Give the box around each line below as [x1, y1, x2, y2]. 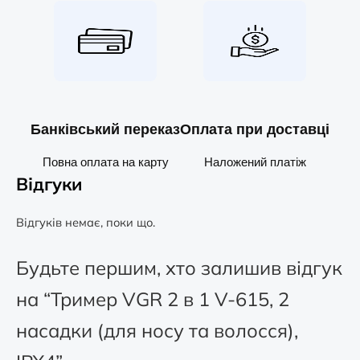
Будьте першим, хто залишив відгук [16, 255, 342, 280]
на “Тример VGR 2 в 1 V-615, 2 [16, 286, 289, 311]
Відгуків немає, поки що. [16, 214, 155, 230]
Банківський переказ [31, 121, 180, 137]
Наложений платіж [203, 154, 306, 169]
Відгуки [16, 172, 82, 194]
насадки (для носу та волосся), [16, 317, 298, 342]
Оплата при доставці [180, 121, 329, 137]
